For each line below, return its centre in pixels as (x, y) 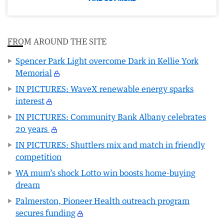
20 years (32, 129)
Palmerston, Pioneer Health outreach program (102, 201)
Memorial (34, 73)
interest (30, 101)
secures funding (45, 213)
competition (38, 157)
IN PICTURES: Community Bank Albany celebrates (111, 117)
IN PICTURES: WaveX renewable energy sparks (104, 89)
